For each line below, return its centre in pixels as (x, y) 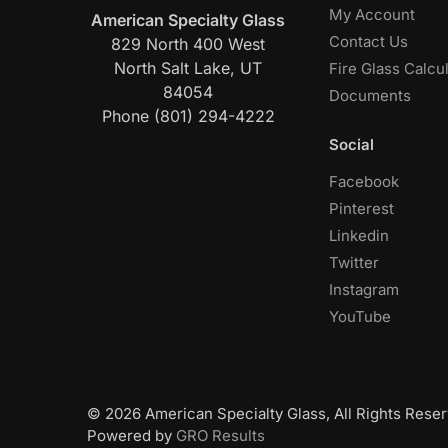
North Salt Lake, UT (188, 68)
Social (351, 144)
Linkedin (359, 235)
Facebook (364, 181)
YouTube (360, 316)
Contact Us (368, 41)
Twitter (354, 262)
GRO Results (220, 435)
